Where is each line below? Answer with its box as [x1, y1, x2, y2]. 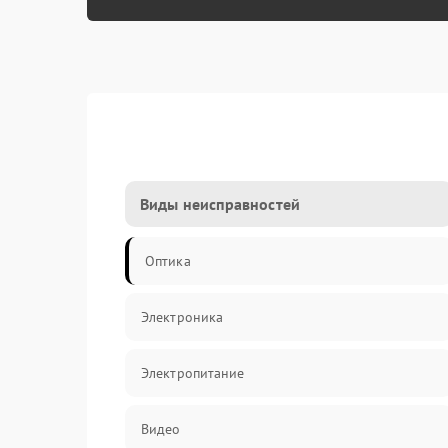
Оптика [145, 252, 191, 270]
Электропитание [141, 364, 245, 382]
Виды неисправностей [140, 194, 300, 214]
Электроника [141, 308, 224, 326]
